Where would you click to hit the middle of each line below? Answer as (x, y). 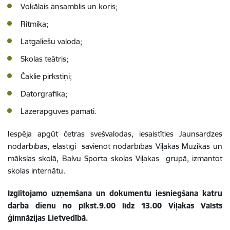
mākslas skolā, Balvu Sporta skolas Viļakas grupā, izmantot (115, 158)
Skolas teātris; (44, 59)
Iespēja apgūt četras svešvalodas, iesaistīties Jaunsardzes (115, 133)
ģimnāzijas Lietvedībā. (48, 218)
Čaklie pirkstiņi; (46, 76)
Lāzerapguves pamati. (59, 111)
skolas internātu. (36, 170)
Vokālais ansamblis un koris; (69, 6)
